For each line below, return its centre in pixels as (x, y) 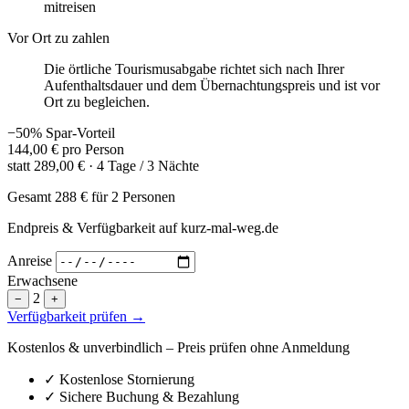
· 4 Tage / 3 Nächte (144, 165)
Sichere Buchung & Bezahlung (147, 396)
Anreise (30, 261)
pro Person (93, 149)
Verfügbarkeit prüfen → (76, 316)
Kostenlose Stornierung (125, 379)
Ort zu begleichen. (97, 101)
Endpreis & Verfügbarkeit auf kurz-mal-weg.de (143, 227)
